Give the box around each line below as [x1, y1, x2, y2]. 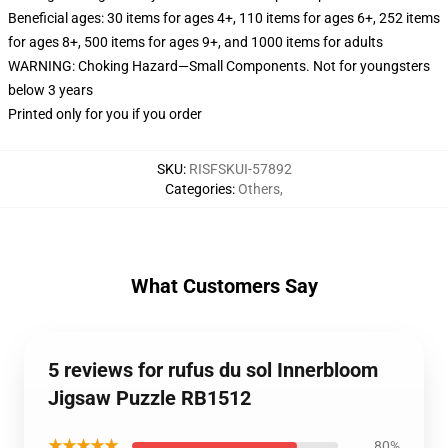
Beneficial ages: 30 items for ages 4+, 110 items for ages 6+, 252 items [8, 10, 440, 26]
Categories [165, 181, 232, 197]
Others [238, 181, 280, 197]
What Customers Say [130, 274, 318, 298]
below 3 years [8, 82, 93, 98]
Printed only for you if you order [8, 106, 202, 122]
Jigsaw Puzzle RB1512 [48, 386, 251, 410]
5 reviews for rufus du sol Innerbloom [48, 358, 378, 382]
